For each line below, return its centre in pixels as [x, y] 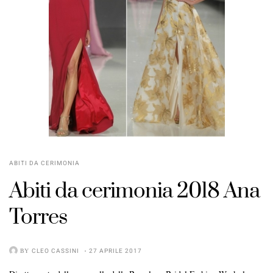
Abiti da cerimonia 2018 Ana [134, 191]
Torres [38, 217]
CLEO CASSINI [55, 251]
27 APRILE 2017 [115, 251]
